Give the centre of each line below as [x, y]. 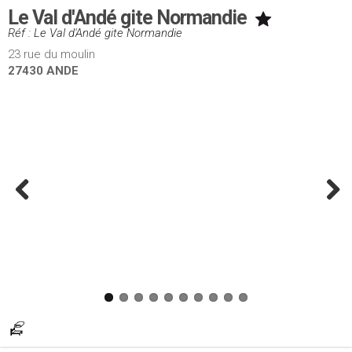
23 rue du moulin [51, 54]
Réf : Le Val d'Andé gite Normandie [95, 33]
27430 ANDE [43, 71]
